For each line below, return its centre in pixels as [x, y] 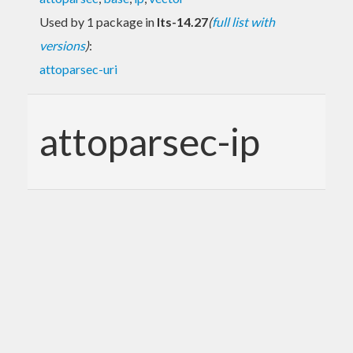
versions [62, 45]
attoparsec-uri [78, 69]
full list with [243, 21]
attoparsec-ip [150, 141]
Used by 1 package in [98, 21]
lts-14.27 [182, 21]
